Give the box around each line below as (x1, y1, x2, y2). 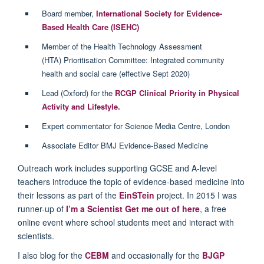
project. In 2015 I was (154, 189, 237, 201)
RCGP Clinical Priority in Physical (114, 87, 239, 98)
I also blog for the (18, 249, 85, 261)
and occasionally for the (109, 249, 202, 261)
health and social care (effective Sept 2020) (41, 67, 190, 79)
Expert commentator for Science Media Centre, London (41, 120, 230, 131)
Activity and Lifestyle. (41, 100, 120, 112)
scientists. (18, 229, 54, 242)
